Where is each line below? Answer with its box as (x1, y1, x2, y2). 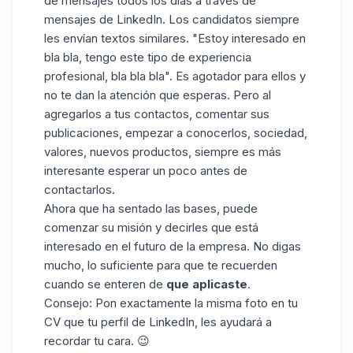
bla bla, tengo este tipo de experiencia (44, 50, 251, 65)
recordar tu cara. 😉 (44, 333, 150, 349)
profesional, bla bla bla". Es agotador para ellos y (44, 69, 306, 84)
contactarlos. (44, 182, 115, 198)
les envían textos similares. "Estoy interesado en (44, 31, 306, 46)
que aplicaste (166, 277, 247, 292)
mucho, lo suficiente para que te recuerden (44, 258, 277, 273)
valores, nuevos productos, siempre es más (44, 144, 281, 160)
